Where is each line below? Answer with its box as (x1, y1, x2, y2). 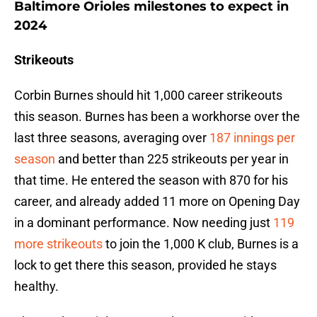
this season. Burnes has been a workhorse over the (14, 109, 300, 125)
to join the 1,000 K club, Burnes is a (103, 236, 299, 252)
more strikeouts (14, 236, 103, 252)
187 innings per (209, 130, 295, 146)
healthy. (14, 279, 59, 294)
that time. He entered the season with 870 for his (14, 173, 288, 188)
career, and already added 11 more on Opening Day (14, 194, 300, 209)
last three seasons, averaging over (14, 130, 209, 146)
